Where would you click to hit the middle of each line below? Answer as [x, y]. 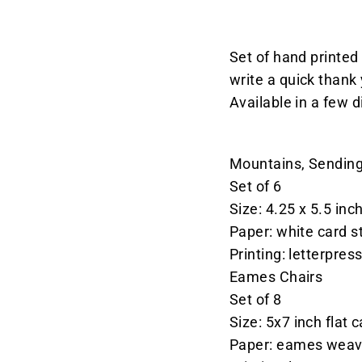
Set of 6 [256, 187]
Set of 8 [256, 300]
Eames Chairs [276, 277]
